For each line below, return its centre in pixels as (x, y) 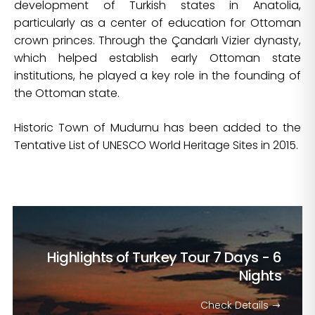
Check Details (236, 306)
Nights (260, 276)
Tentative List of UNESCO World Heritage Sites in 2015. (156, 146)
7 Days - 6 (247, 258)
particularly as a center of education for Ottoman (157, 23)
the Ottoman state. (67, 94)
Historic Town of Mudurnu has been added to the (157, 128)
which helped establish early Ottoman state (157, 58)
